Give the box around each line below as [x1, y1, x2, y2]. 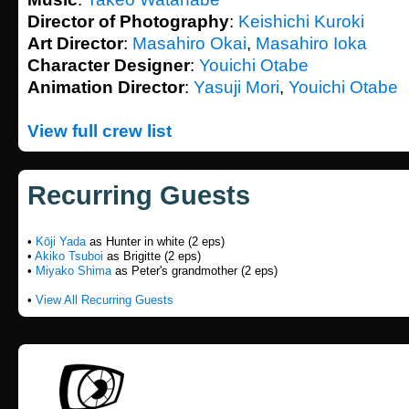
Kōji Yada [36, 235, 86, 248]
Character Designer [27, 56, 190, 75]
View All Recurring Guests [36, 293, 173, 307]
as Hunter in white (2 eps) [86, 235, 225, 248]
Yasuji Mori [194, 78, 279, 97]
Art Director [27, 34, 123, 53]
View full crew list [27, 121, 172, 141]
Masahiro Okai [132, 34, 246, 53]
